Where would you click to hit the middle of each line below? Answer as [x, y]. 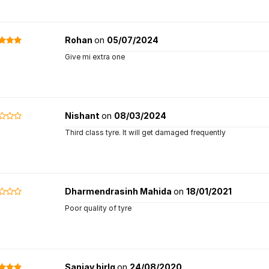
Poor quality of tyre [98, 208]
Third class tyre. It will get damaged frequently [145, 132]
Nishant [83, 116]
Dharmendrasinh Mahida [119, 191]
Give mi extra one [95, 57]
